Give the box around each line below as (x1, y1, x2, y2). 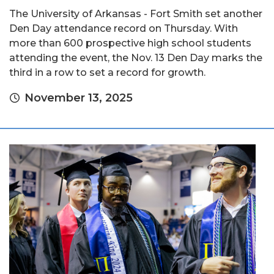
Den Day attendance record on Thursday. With (9, 23, 238, 35)
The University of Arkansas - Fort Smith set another (9, 8, 262, 20)
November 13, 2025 (24, 91, 133, 105)
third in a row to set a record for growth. (9, 67, 206, 79)
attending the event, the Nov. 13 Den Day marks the (9, 52, 262, 64)
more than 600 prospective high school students (9, 37, 251, 50)
